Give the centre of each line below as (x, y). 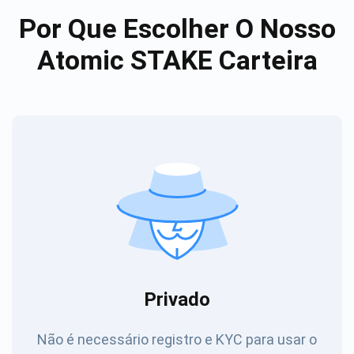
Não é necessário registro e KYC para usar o (177, 339)
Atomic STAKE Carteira (177, 60)
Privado (177, 299)
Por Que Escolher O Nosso (177, 28)
